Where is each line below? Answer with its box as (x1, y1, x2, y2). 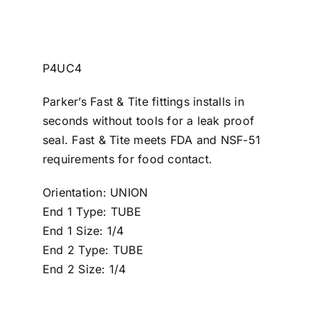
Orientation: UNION (43, 185, 148, 199)
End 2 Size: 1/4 (43, 261, 126, 276)
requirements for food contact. (43, 151, 213, 166)
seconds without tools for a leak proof (43, 113, 255, 128)
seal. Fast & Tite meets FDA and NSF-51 (43, 132, 261, 147)
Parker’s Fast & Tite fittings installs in (43, 94, 244, 109)
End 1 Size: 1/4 (43, 223, 124, 238)
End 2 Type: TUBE (43, 242, 143, 257)
